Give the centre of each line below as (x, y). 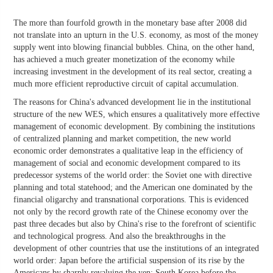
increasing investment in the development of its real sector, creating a (133, 72)
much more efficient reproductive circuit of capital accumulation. (126, 84)
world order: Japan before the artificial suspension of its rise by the (129, 261)
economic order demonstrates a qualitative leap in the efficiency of (128, 151)
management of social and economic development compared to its (127, 163)
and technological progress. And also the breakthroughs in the (119, 236)
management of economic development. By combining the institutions (134, 127)
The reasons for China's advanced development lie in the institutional (132, 102)
